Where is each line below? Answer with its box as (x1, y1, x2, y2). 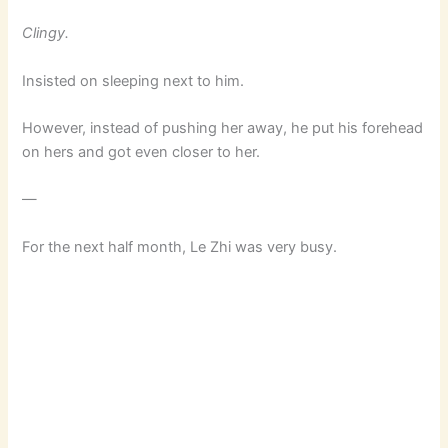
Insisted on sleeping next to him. (22, 71, 245, 90)
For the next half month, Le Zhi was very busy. (22, 237, 338, 256)
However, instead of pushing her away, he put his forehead (22, 119, 424, 137)
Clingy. (22, 24, 70, 43)
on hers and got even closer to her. (22, 143, 261, 161)
